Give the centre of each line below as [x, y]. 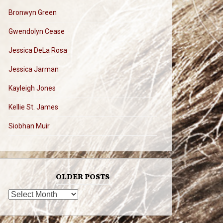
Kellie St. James [33, 107]
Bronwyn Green [33, 12]
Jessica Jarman [34, 69]
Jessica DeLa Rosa [38, 50]
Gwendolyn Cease [37, 31]
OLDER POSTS [83, 177]
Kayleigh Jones [32, 88]
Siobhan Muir [29, 126]
